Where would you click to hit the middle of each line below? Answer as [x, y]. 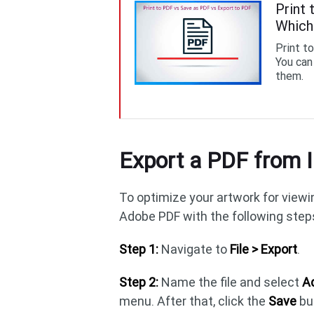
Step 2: [139, 282]
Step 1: [139, 249]
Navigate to [194, 249]
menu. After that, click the [194, 301]
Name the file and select [231, 282]
